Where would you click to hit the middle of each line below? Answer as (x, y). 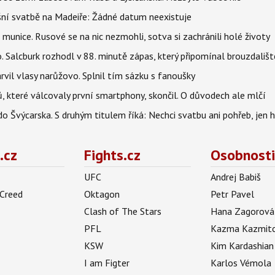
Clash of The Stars (122, 211)
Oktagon (102, 194)
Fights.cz (112, 155)
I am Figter (107, 263)
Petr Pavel (233, 194)
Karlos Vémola (241, 263)
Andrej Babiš (236, 177)
